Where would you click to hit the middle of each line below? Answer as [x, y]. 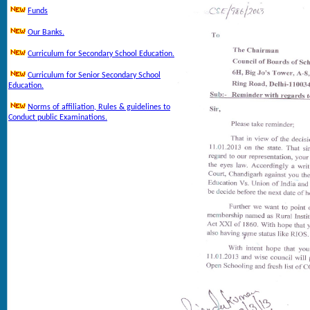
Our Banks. [46, 33]
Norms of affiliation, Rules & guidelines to [99, 107]
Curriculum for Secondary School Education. [101, 54]
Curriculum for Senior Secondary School [94, 75]
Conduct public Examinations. [58, 118]
